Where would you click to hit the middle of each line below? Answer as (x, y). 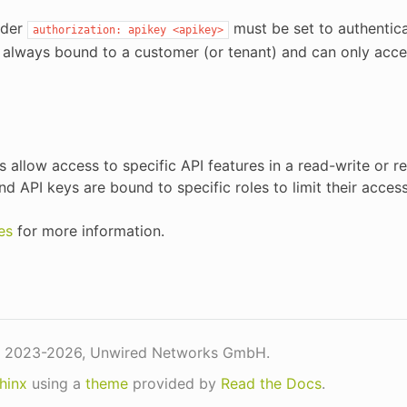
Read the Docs (271, 384)
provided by (174, 384)
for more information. (88, 231)
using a (56, 384)
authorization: (77, 30)
